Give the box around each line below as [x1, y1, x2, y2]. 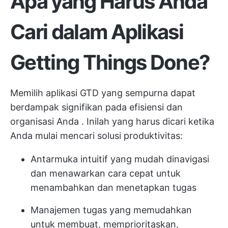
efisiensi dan [129, 102, 183, 112]
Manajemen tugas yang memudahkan [31, 205, 192, 215]
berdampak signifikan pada [10, 102, 129, 112]
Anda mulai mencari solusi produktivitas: [10, 130, 183, 141]
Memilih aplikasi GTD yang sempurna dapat [10, 88, 195, 98]
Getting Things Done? [10, 50, 210, 75]
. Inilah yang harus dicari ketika [79, 116, 214, 127]
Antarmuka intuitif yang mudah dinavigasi [31, 154, 209, 164]
